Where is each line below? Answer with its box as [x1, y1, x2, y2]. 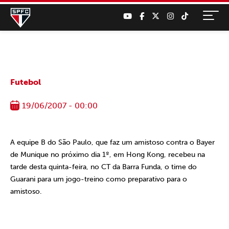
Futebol [10, 77, 41, 87]
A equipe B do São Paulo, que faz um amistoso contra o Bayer [10, 138, 215, 147]
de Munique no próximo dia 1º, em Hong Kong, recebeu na [10, 150, 205, 159]
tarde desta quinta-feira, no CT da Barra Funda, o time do [10, 163, 197, 171]
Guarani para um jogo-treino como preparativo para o [10, 175, 187, 184]
